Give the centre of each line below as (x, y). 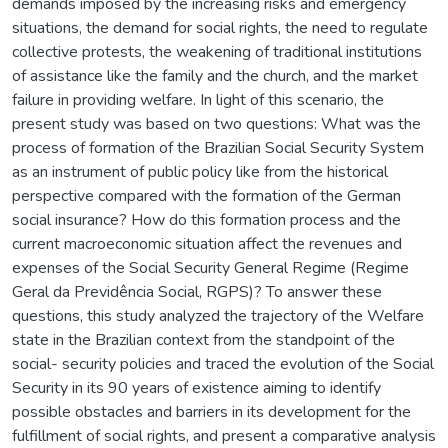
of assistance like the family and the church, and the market (215, 75)
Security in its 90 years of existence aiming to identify (196, 387)
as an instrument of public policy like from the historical (200, 171)
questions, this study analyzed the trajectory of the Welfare (218, 315)
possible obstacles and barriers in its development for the (211, 411)
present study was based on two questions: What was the (216, 123)
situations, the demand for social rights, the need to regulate (220, 27)
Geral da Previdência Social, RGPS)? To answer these (197, 291)
